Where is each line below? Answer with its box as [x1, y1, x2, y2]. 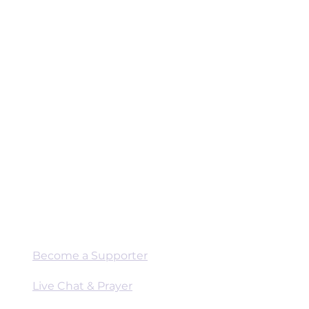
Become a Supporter [32, 249, 148, 262]
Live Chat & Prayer [32, 279, 132, 292]
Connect [32, 219, 81, 232]
